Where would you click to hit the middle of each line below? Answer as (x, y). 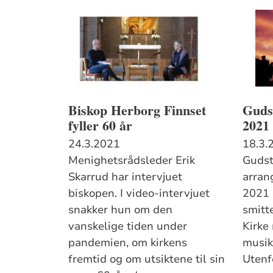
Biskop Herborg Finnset (137, 110)
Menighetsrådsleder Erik (132, 160)
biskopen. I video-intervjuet (139, 193)
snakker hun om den (121, 209)
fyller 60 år (101, 125)
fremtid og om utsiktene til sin (147, 259)
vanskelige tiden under (128, 226)
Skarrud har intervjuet (126, 176)
